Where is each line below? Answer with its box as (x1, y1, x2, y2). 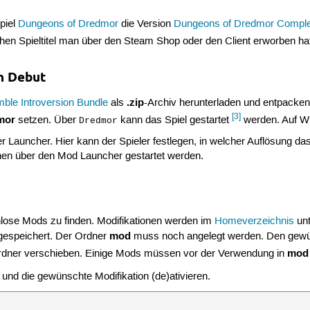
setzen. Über (15, 113, 80, 127)
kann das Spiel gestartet (118, 113, 232, 127)
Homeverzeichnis (215, 215, 295, 228)
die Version (118, 18, 174, 31)
